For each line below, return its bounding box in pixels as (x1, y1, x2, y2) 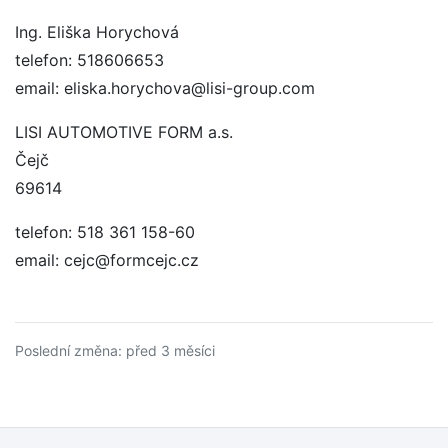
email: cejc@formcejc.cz (15, 250, 199, 270)
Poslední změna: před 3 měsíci (15, 342, 215, 359)
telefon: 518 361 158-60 (15, 222, 195, 242)
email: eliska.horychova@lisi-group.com (15, 78, 315, 98)
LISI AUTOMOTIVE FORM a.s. (15, 122, 233, 142)
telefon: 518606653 (15, 50, 164, 70)
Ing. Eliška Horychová (15, 22, 179, 42)
